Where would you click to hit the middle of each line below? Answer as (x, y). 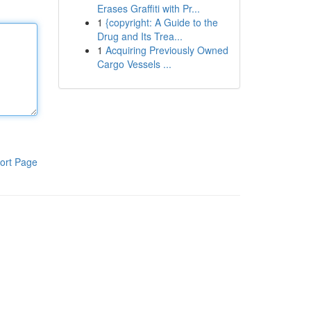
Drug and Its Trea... (140, 36)
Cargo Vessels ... (134, 64)
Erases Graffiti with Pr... (148, 8)
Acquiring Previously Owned (167, 50)
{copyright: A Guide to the (161, 22)
